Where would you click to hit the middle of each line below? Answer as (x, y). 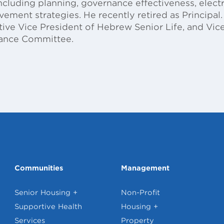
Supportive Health (48, 207)
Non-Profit (140, 193)
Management (145, 168)
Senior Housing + (46, 193)
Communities (39, 168)
